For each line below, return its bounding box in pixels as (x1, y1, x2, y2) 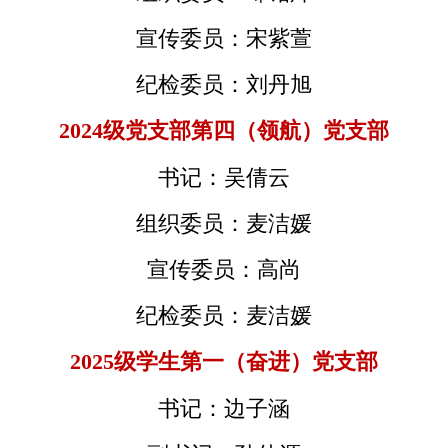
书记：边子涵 (158, 395, 290, 421)
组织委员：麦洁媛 (136, 210, 312, 236)
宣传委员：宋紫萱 (136, 25, 312, 51)
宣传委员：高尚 (147, 256, 301, 282)
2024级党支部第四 (59, 118, 235, 144)
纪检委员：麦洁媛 (136, 302, 312, 328)
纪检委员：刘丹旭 (136, 71, 312, 97)
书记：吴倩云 (158, 164, 290, 190)
